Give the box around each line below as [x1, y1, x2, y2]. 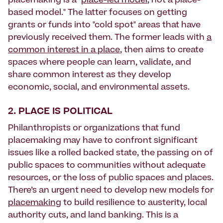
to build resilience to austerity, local [61, 199, 207, 208]
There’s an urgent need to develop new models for [8, 187, 214, 195]
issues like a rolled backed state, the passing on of [8, 149, 213, 158]
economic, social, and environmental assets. [8, 84, 190, 92]
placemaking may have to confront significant [8, 137, 198, 145]
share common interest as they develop [8, 71, 171, 80]
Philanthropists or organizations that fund [8, 124, 180, 133]
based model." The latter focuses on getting [8, 9, 187, 17]
